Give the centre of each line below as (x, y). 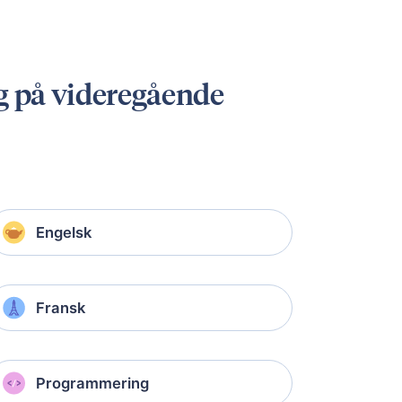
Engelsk (64, 233)
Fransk (61, 308)
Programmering (92, 384)
